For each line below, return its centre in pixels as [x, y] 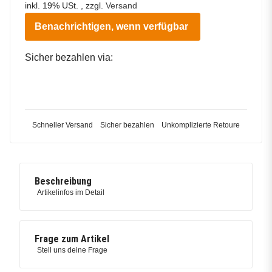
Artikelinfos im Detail [71, 193]
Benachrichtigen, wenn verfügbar [111, 26]
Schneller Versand [63, 125]
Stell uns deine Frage [72, 250]
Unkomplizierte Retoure [201, 125]
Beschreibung [63, 182]
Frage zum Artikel [72, 239]
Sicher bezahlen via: [69, 57]
